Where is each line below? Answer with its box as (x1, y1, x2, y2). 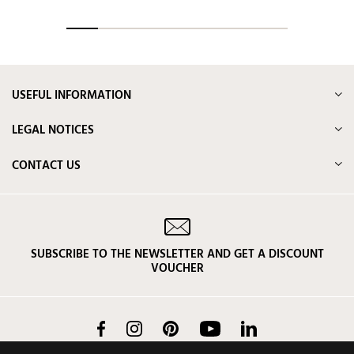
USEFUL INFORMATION (12, 86, 131, 106)
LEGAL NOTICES (12, 121, 94, 141)
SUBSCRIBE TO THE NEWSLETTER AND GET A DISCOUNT (30, 244, 324, 264)
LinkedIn (257, 320, 293, 337)
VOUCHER (150, 258, 204, 278)
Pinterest (179, 320, 218, 337)
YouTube (220, 320, 259, 337)
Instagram (141, 320, 184, 337)
